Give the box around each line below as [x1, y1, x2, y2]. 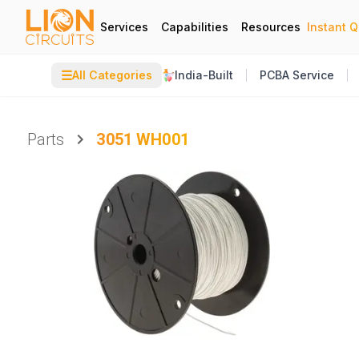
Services [100, 19, 148, 34]
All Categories [72, 68, 152, 82]
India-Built [175, 68, 233, 82]
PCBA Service [260, 68, 334, 82]
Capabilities [161, 19, 228, 34]
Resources [241, 19, 301, 34]
